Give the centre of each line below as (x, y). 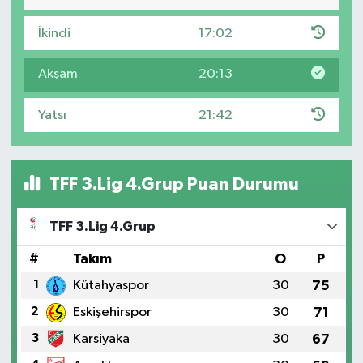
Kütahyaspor (111, 286)
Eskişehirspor (112, 313)
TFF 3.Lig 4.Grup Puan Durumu (173, 184)
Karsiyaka (101, 340)
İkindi (54, 33)
